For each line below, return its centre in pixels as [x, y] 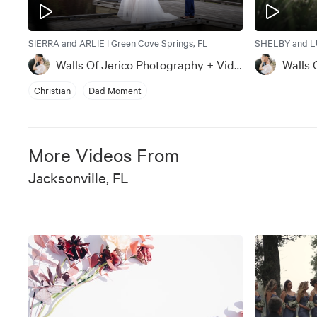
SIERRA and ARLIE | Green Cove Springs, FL [118, 42]
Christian [52, 90]
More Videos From [104, 154]
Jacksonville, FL [79, 177]
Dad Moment [115, 90]
